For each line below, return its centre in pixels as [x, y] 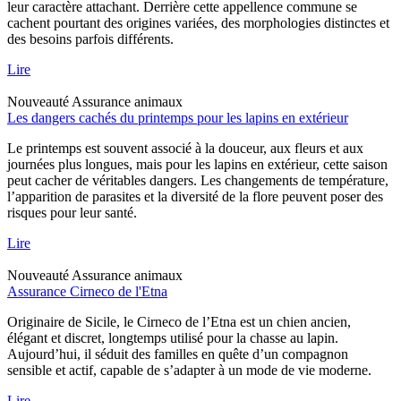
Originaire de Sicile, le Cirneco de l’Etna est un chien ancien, [179, 321]
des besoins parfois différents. [90, 38]
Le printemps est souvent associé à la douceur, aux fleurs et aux [185, 148]
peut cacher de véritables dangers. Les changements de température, [198, 180]
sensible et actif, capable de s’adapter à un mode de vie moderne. [189, 370]
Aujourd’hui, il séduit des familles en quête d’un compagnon [178, 354]
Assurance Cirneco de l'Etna [87, 291]
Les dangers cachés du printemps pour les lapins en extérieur [178, 117]
